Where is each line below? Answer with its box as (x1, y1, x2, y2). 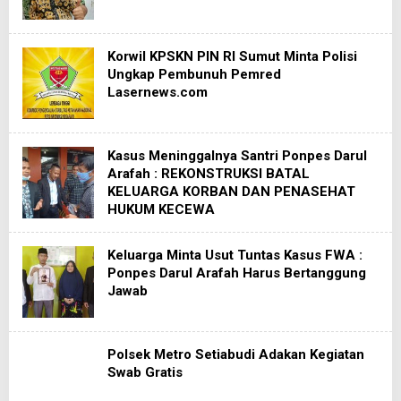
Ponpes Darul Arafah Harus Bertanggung (107, 265, 366, 281)
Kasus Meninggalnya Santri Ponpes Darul (107, 148, 367, 164)
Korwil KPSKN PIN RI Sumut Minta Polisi (107, 48, 357, 64)
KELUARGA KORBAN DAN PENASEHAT (107, 183, 355, 200)
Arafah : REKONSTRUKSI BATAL (107, 166, 310, 182)
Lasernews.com (107, 84, 208, 100)
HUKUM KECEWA (107, 201, 215, 218)
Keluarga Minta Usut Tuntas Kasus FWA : (107, 247, 363, 263)
